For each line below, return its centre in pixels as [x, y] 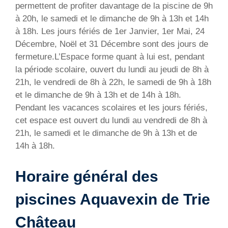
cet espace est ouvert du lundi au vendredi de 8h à [111, 120]
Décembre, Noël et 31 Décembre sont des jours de [112, 44]
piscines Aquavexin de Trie [113, 199]
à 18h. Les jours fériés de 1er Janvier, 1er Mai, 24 [110, 31]
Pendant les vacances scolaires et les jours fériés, [111, 107]
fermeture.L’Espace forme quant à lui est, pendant [110, 56]
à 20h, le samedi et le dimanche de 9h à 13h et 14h [112, 18]
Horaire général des [87, 177]
